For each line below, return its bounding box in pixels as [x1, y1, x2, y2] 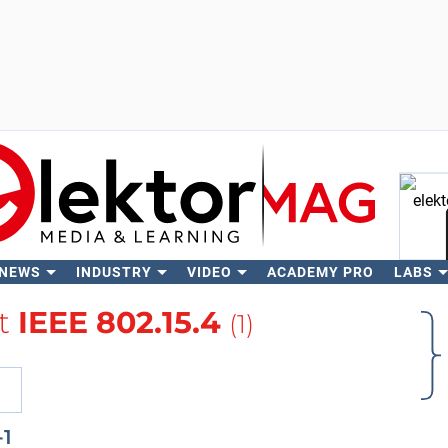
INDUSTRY [75, 264, 152, 280]
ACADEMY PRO [266, 264, 374, 280]
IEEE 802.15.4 [17, 304, 221, 341]
